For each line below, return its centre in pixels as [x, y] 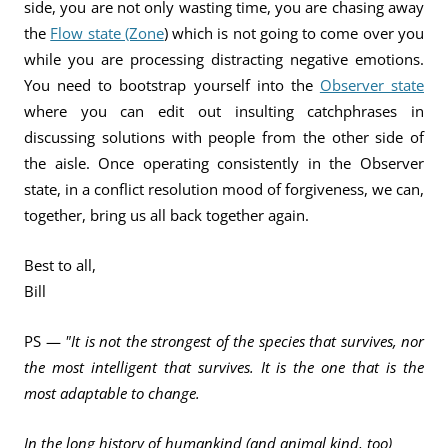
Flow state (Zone [107, 33]
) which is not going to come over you [294, 33]
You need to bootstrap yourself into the [172, 85]
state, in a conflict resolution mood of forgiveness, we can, [224, 189]
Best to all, [60, 265]
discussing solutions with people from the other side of [224, 137]
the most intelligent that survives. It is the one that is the [224, 367]
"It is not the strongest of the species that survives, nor [242, 341]
